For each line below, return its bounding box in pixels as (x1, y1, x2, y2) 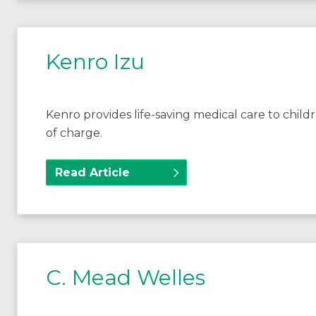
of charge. (46, 126, 102, 140)
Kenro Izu (46, 49, 145, 75)
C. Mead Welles (46, 265, 205, 291)
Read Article (55, 166, 130, 179)
